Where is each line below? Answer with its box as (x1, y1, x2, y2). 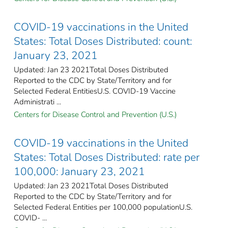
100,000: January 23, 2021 (14, 164, 145, 179)
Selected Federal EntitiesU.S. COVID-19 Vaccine (14, 85, 176, 96)
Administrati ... (14, 96, 61, 107)
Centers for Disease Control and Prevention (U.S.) (14, 109, 177, 120)
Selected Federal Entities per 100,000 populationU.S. (14, 202, 192, 212)
